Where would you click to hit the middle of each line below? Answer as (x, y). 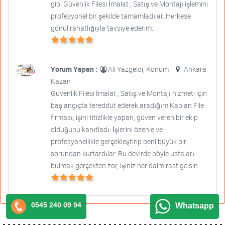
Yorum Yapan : (75, 69)
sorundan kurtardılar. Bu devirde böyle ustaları (122, 154)
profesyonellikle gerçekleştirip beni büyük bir (118, 142)
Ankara (194, 69)
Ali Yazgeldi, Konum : (140, 69)
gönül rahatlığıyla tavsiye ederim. (102, 28)
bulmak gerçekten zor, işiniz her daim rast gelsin (124, 166)
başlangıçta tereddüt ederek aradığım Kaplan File (127, 105)
